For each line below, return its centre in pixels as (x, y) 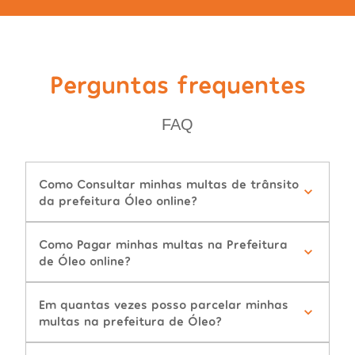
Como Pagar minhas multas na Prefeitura (163, 244)
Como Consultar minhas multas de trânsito (169, 184)
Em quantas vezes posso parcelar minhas (164, 304)
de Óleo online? (85, 261)
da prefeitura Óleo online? (118, 200)
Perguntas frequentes (177, 84)
